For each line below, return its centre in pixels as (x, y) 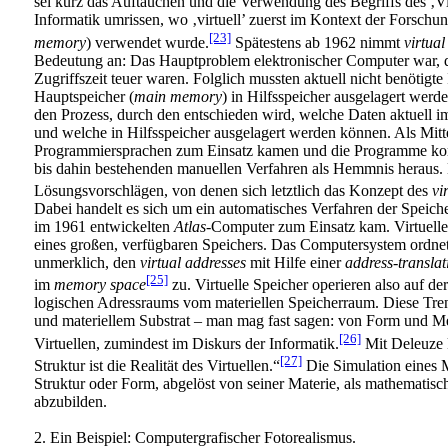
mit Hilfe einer (295, 262)
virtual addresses (193, 262)
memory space (100, 285)
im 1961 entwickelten (104, 226)
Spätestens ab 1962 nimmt (317, 42)
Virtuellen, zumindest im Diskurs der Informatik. (186, 343)
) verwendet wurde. (147, 42)
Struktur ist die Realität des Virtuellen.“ (157, 365)
